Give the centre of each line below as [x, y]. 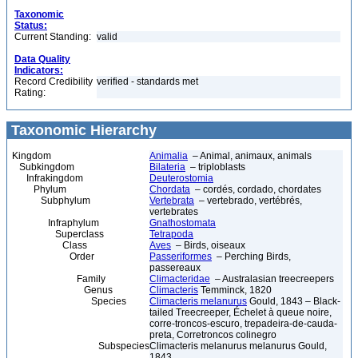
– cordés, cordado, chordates [256, 189]
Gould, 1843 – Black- [294, 301]
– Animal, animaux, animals [250, 156]
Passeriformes [181, 257]
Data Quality [42, 59]
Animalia [169, 156]
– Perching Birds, [251, 257]
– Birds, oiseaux [208, 245]
